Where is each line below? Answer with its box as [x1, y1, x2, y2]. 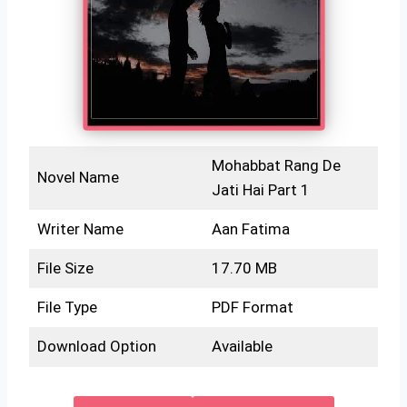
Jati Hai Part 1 [211, 180, 310, 199]
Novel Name [36, 167, 119, 186]
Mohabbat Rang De [211, 155, 341, 174]
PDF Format [211, 297, 293, 316]
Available [211, 336, 273, 355]
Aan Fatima [211, 219, 290, 238]
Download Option [36, 336, 156, 355]
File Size [36, 258, 94, 277]
